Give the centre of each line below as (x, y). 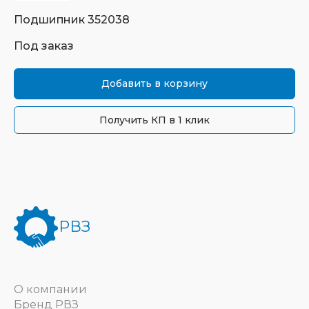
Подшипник (51, 20)
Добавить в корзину (154, 83)
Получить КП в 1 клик (154, 120)
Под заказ (44, 46)
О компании (50, 289)
